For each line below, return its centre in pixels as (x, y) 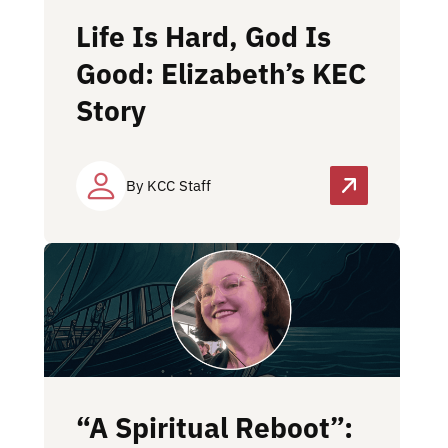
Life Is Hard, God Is (203, 36)
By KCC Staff (168, 185)
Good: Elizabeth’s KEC (221, 73)
